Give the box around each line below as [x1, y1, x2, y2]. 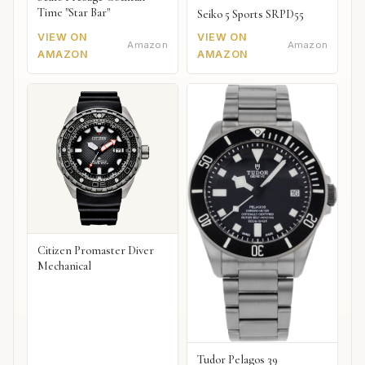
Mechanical [37, 258, 91, 273]
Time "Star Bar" [37, 6, 110, 20]
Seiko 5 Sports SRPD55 [197, 7, 305, 21]
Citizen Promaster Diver [37, 243, 154, 257]
